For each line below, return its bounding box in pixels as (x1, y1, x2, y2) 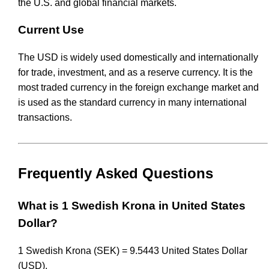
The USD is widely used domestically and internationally (18, 52, 258, 62)
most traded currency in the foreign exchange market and (18, 82, 259, 92)
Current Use (18, 23, 84, 37)
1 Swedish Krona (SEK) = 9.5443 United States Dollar (18, 245, 247, 256)
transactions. (18, 112, 72, 122)
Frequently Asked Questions (18, 165, 213, 181)
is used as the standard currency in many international (18, 97, 247, 107)
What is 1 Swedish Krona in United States (18, 199, 246, 212)
